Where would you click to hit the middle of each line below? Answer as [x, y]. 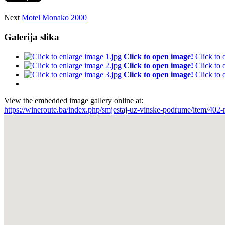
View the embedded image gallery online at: [74, 100]
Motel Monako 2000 [54, 18]
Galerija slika [32, 37]
